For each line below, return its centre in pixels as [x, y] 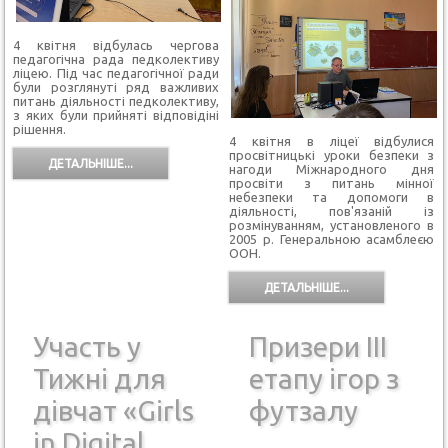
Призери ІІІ [317, 346]
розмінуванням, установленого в [331, 225]
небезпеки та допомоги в [331, 197]
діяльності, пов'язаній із [331, 211]
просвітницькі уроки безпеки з [331, 155]
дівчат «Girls [114, 410]
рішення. [40, 129]
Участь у [87, 346]
